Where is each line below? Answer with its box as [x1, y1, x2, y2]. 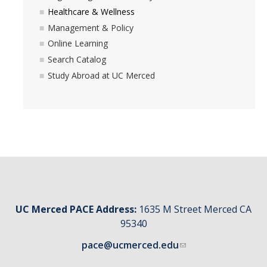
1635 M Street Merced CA [136, 203, 252, 216]
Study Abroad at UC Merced [48, 70, 155, 82]
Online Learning [48, 38, 108, 49]
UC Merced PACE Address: [15, 203, 136, 216]
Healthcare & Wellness [48, 5, 135, 17]
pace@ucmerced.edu [81, 238, 179, 252]
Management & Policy [48, 21, 133, 33]
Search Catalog [48, 54, 106, 66]
